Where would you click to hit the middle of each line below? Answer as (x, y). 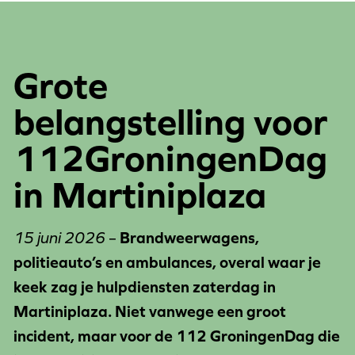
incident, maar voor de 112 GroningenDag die (176, 336)
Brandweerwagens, (189, 238)
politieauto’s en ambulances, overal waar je (167, 263)
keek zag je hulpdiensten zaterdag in (144, 287)
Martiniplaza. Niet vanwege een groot (149, 312)
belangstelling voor (170, 121)
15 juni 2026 (59, 238)
